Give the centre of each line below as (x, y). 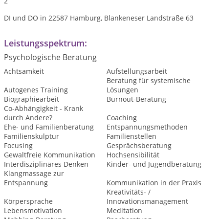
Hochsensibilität (133, 155)
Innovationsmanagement (147, 201)
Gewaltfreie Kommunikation (50, 155)
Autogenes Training (36, 90)
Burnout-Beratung (136, 99)
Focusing (18, 145)
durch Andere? (28, 118)
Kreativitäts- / (128, 192)
